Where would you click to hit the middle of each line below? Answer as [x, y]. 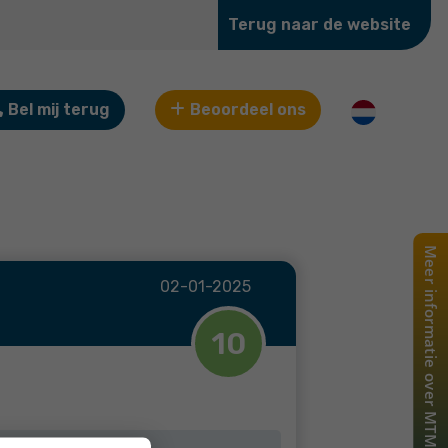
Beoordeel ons [248, 109]
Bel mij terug [59, 109]
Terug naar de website [319, 24]
